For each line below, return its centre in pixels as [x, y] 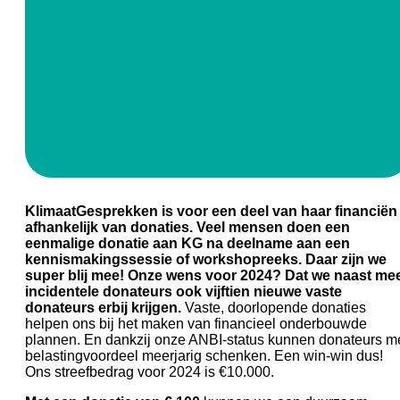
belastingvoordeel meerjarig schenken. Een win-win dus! [204, 356]
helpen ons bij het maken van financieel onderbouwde [196, 324]
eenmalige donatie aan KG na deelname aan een [187, 244]
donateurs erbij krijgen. [103, 308]
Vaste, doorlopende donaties [274, 308]
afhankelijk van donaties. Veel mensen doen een [187, 228]
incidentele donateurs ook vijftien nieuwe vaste [183, 292]
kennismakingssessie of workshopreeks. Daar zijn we [206, 260]
